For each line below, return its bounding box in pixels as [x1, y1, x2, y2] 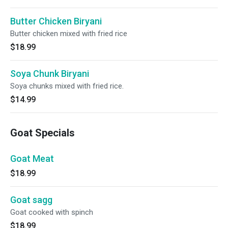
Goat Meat [10, 153, 54, 164]
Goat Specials [10, 127, 75, 139]
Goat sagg [10, 194, 52, 205]
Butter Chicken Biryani [10, 16, 102, 26]
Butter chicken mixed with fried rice [10, 29, 127, 38]
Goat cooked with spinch [10, 208, 93, 217]
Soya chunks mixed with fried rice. [10, 81, 124, 91]
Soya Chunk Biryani [10, 68, 89, 79]
